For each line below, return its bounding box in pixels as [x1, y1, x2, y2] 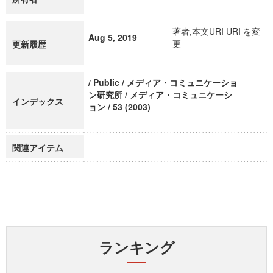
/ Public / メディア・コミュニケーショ [88, 76, 238, 88]
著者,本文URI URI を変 [172, 25, 260, 37]
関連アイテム [12, 141, 63, 154]
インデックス [12, 95, 63, 107]
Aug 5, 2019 [88, 31, 137, 43]
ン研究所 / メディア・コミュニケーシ [88, 88, 232, 101]
